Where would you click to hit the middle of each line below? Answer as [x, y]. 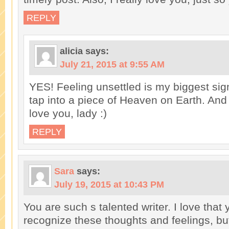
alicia [71, 51]
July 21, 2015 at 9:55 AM [112, 64]
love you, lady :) [68, 113]
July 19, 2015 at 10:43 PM [109, 185]
